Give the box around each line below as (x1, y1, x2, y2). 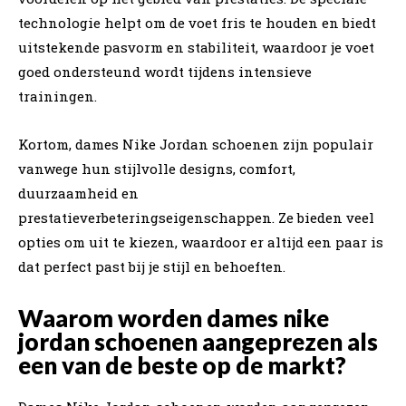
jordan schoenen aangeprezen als (18, 326, 378, 356)
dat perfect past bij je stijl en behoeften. (18, 256, 285, 275)
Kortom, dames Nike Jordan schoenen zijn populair (18, 134, 373, 153)
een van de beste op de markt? (18, 350, 346, 380)
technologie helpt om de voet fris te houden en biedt (18, 13, 376, 32)
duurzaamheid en (18, 183, 139, 202)
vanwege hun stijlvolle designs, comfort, (18, 159, 295, 178)
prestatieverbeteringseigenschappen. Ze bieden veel (18, 208, 374, 227)
